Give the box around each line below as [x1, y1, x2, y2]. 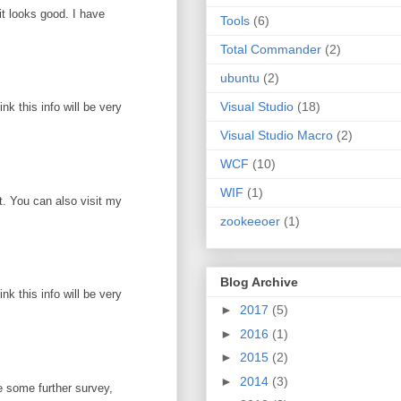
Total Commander [220, 41, 321, 56]
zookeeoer [220, 213, 280, 228]
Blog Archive [220, 275, 298, 290]
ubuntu [220, 70, 260, 85]
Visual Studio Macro [220, 127, 333, 142]
